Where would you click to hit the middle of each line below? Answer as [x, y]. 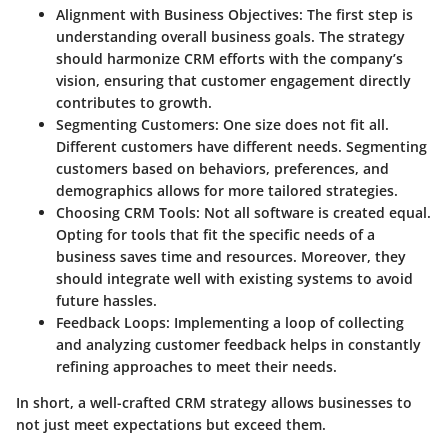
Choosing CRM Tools [126, 213]
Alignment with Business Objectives [177, 15]
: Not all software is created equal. [313, 213]
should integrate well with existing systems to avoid [234, 279]
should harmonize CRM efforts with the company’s [229, 59]
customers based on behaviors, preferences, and [222, 169]
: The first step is [356, 15]
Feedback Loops [111, 323]
